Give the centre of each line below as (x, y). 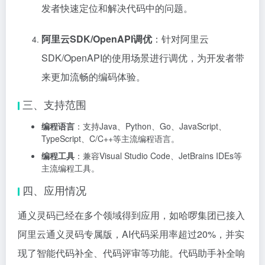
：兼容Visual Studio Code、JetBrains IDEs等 (158, 156)
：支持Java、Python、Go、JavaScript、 (151, 126)
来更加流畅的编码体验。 (93, 77)
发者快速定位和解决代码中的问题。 (117, 8)
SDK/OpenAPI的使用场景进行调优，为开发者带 (143, 58)
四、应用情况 (54, 190)
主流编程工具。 (70, 168)
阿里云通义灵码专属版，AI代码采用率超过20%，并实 (131, 234)
